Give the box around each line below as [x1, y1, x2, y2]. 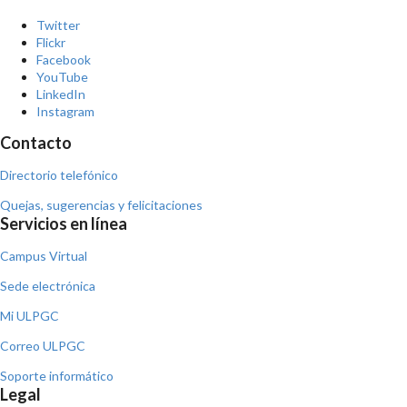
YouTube [36, 69, 88, 85]
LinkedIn [36, 86, 85, 103]
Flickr [36, 35, 65, 51]
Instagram [36, 104, 94, 120]
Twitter [36, 17, 80, 34]
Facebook [36, 52, 91, 68]
